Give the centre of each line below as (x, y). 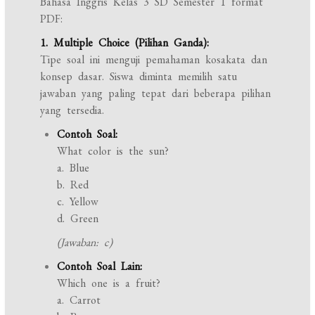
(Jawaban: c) (85, 242)
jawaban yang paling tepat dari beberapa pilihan (156, 93)
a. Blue (73, 168)
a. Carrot (79, 300)
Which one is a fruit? (109, 283)
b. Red (73, 185)
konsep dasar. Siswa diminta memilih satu (139, 76)
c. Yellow (78, 201)
